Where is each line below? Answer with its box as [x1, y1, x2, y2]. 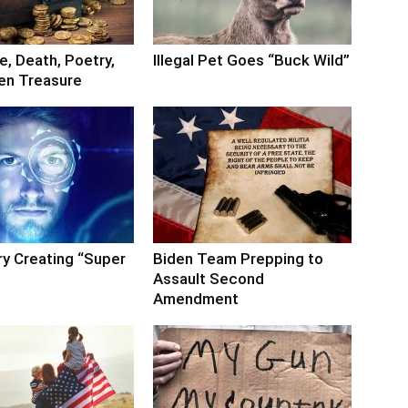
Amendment [153, 289, 239, 308]
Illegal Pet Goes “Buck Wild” [153, 50, 350, 69]
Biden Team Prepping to [153, 249, 323, 268]
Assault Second [153, 269, 264, 288]
